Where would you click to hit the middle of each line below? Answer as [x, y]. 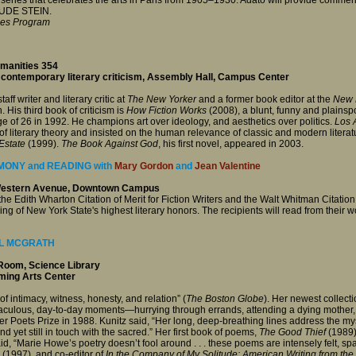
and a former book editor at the [265, 100]
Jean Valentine [228, 166]
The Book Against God [110, 144]
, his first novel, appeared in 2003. [231, 144]
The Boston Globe [225, 298]
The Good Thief [292, 332]
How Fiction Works [165, 111]
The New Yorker [162, 100]
